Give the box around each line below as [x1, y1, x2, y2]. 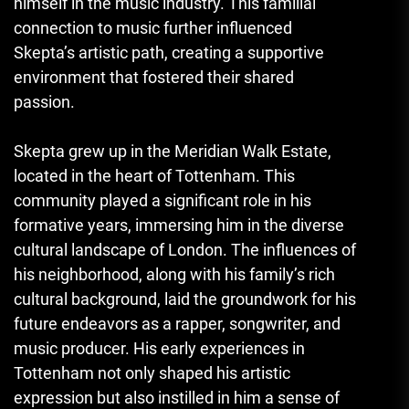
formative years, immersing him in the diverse [14, 215, 344, 236]
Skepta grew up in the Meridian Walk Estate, [14, 142, 331, 162]
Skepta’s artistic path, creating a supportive [14, 43, 324, 63]
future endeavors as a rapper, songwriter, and [14, 314, 341, 334]
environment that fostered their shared [14, 68, 294, 88]
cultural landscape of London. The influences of [14, 240, 356, 260]
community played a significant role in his [14, 191, 311, 211]
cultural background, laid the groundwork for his [14, 289, 356, 309]
